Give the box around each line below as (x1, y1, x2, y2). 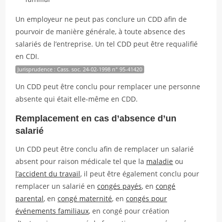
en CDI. (15, 52, 40, 61)
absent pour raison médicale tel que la (15, 157, 147, 166)
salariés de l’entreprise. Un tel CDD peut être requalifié (15, 39, 198, 49)
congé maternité (57, 194, 112, 203)
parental (15, 194, 44, 203)
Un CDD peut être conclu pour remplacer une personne (15, 82, 201, 91)
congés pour (126, 194, 167, 203)
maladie (146, 157, 173, 166)
